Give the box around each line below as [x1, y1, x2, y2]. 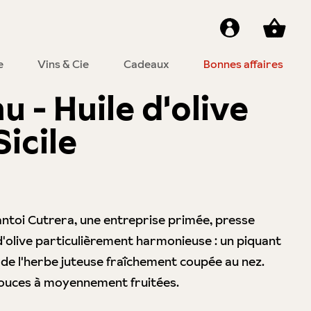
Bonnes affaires [203, 56, 284, 72]
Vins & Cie [37, 56, 90, 72]
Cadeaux [123, 56, 169, 72]
